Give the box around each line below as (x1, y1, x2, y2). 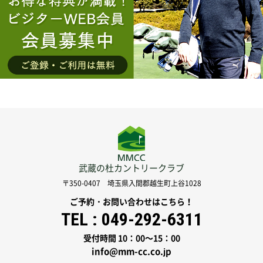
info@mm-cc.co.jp (92, 245, 171, 258)
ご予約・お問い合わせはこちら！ (70, 195, 193, 208)
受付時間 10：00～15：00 (83, 232, 180, 244)
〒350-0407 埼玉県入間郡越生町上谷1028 (62, 178, 201, 189)
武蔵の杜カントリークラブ (79, 161, 184, 175)
